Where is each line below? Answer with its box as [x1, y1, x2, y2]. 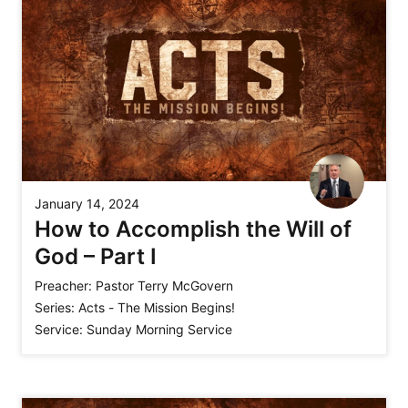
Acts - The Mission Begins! [78, 300, 235, 316]
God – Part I [35, 243, 157, 270]
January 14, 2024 [35, 196, 139, 212]
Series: [35, 300, 75, 316]
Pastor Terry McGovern [96, 278, 233, 294]
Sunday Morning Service [87, 321, 232, 338]
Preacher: [35, 278, 92, 294]
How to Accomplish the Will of [35, 216, 352, 243]
